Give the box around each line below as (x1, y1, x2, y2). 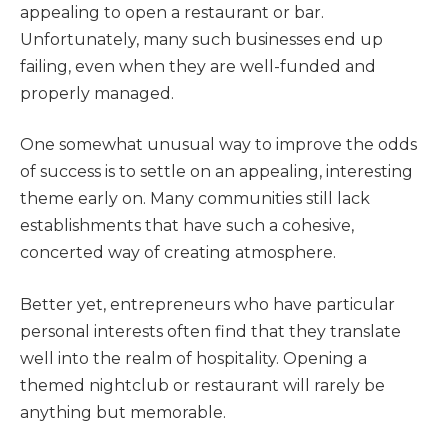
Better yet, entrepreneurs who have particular (20, 294, 395, 314)
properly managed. (20, 83, 174, 103)
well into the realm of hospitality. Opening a (20, 348, 367, 368)
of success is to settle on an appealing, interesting (20, 162, 413, 182)
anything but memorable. (20, 402, 226, 422)
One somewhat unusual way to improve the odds (20, 135, 417, 155)
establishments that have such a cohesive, (20, 216, 354, 236)
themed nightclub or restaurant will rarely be (20, 375, 385, 395)
